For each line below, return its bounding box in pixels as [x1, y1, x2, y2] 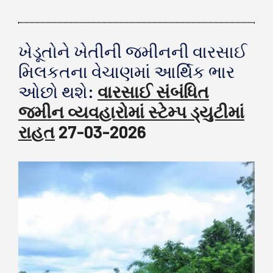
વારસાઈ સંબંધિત [97, 80, 209, 102]
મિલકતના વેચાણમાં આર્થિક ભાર [18, 60, 235, 82]
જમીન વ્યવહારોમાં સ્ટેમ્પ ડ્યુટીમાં [18, 101, 244, 122]
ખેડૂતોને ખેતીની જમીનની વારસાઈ [18, 40, 247, 62]
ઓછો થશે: [18, 80, 97, 102]
